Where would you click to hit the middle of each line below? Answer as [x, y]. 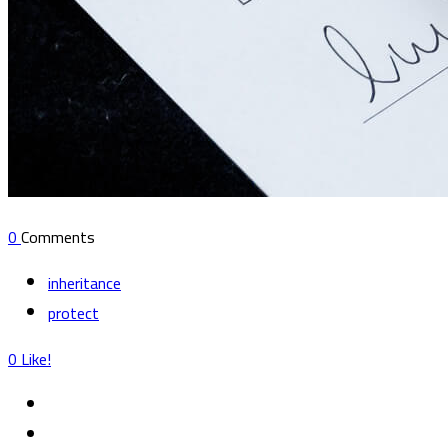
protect [73, 312]
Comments [58, 236]
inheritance [84, 282]
